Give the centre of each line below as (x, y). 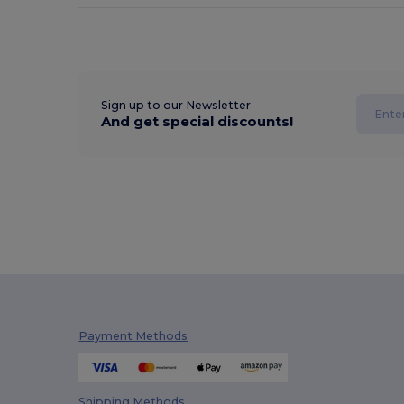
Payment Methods (133, 336)
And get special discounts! (197, 122)
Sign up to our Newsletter (176, 106)
